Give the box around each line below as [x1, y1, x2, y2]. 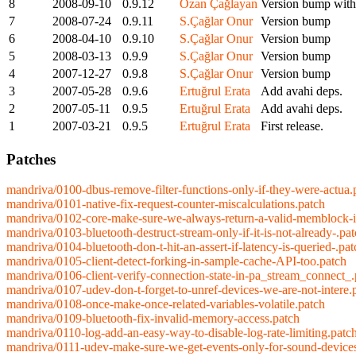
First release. [261, 118, 323, 133]
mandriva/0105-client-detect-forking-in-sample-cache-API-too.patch [6, 254, 346, 269]
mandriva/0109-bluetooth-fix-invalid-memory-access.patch [6, 311, 300, 326]
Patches [6, 150, 56, 168]
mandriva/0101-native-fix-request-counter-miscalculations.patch [6, 197, 325, 211]
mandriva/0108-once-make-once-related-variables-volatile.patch [6, 297, 325, 311]
